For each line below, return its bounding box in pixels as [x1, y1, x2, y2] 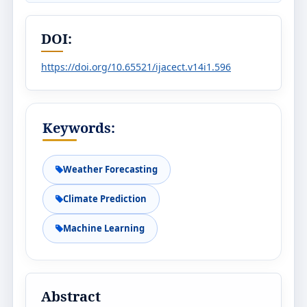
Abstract [41, 287, 101, 306]
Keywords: [42, 119, 115, 137]
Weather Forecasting [63, 163, 158, 175]
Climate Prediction [63, 193, 147, 205]
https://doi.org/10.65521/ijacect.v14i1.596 [41, 60, 231, 73]
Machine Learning [63, 222, 145, 234]
